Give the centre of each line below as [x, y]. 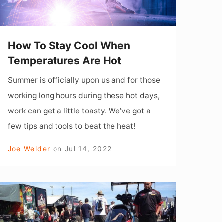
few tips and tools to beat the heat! [71, 126]
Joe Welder [29, 148]
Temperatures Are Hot [64, 60]
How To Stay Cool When [69, 45]
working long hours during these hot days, [83, 95]
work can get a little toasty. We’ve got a [79, 111]
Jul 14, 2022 [88, 148]
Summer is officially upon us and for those [84, 80]
